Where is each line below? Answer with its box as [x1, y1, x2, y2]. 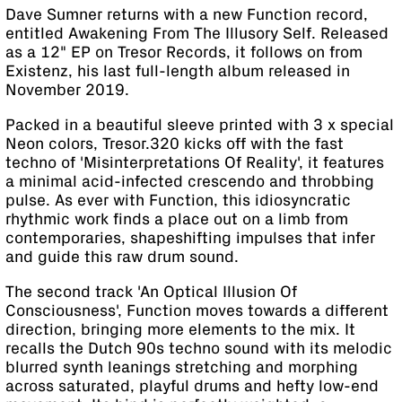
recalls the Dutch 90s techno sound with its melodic [5, 341, 392, 357]
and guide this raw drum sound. [5, 249, 239, 266]
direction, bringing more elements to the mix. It [5, 322, 355, 338]
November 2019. [5, 83, 129, 99]
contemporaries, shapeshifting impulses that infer [5, 231, 375, 247]
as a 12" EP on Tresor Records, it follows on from [5, 45, 363, 61]
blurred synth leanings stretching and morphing [5, 360, 358, 376]
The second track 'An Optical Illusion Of [5, 284, 297, 301]
